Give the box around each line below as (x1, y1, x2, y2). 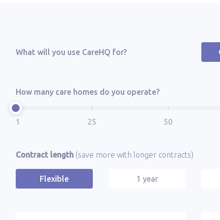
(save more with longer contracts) (76, 150, 193, 159)
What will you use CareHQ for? (16, 48, 127, 56)
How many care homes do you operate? (16, 87, 160, 96)
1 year (136, 174, 158, 183)
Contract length (16, 150, 76, 159)
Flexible (40, 174, 69, 183)
